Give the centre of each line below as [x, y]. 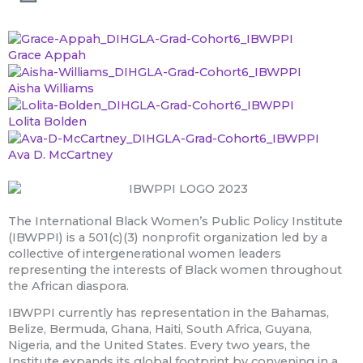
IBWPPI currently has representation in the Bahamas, [169, 313]
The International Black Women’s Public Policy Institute [175, 222]
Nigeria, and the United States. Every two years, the [159, 346]
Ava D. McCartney [60, 155]
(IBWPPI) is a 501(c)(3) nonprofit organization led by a [168, 238]
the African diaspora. [68, 286]
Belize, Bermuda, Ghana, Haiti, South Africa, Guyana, [160, 329]
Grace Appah [47, 55]
